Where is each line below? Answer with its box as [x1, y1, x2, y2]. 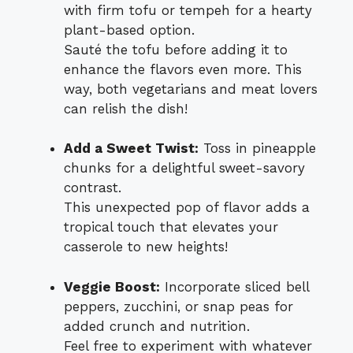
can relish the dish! [64, 100, 188, 117]
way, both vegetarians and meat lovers [64, 80, 318, 97]
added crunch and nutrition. [64, 318, 250, 334]
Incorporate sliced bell [160, 278, 309, 295]
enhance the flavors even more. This [64, 61, 302, 77]
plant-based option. [64, 21, 195, 38]
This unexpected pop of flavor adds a [64, 199, 310, 216]
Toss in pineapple [199, 140, 316, 157]
